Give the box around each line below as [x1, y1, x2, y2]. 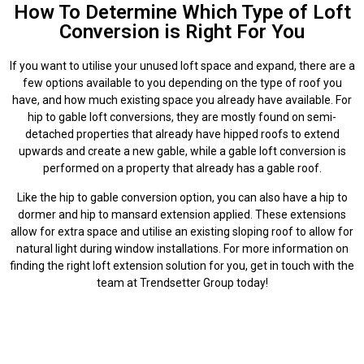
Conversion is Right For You [59, 20, 305, 44]
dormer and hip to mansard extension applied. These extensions [18, 207, 346, 221]
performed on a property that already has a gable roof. [42, 162, 322, 175]
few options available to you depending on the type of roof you [22, 76, 342, 90]
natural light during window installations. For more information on [15, 241, 349, 255]
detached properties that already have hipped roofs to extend [24, 128, 340, 141]
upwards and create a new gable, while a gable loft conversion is [18, 145, 346, 158]
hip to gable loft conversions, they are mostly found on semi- [28, 110, 336, 124]
